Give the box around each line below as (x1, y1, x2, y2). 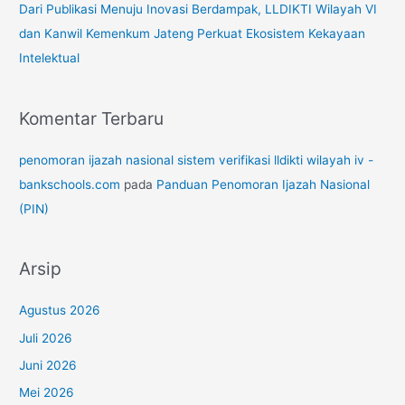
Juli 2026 (19, 330, 73, 345)
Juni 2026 (19, 358, 78, 373)
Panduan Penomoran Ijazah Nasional (156, 176, 371, 192)
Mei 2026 (19, 385, 75, 400)
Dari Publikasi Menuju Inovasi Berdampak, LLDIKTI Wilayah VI (19, 2, 378, 17)
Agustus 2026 (19, 303, 101, 318)
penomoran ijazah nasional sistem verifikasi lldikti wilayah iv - (19, 152, 374, 167)
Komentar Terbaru (19, 107, 165, 129)
